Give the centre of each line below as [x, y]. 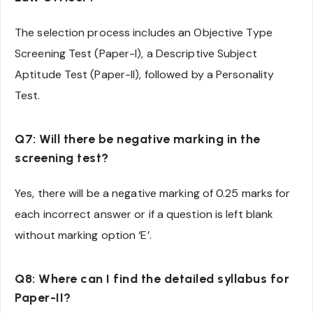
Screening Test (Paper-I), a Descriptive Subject [136, 54]
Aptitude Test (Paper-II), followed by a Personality [145, 75]
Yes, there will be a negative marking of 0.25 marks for [153, 194]
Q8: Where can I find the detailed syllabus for [152, 279]
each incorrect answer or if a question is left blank [144, 214]
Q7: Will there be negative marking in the [138, 139]
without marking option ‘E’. [83, 235]
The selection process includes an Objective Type [144, 33]
